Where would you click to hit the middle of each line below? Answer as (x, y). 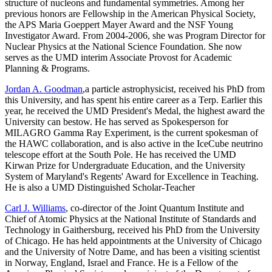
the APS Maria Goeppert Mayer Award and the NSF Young (119, 25)
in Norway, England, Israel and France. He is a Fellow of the (121, 263)
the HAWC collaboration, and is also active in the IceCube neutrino (134, 144)
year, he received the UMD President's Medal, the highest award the (135, 111)
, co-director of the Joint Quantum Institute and (155, 208)
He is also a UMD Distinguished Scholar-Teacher (100, 188)
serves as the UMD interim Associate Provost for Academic (118, 58)
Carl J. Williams (35, 208)
